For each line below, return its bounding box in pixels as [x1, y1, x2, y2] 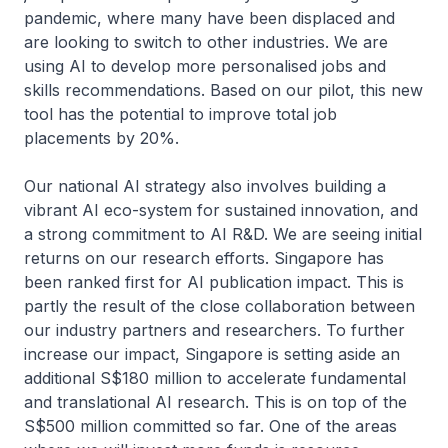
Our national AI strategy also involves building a [24, 176, 386, 197]
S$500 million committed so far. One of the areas [24, 416, 397, 437]
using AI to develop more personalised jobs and [24, 56, 386, 77]
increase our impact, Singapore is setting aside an [24, 344, 400, 365]
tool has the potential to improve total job [24, 104, 337, 125]
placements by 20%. [24, 128, 189, 149]
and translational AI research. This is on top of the [24, 392, 407, 413]
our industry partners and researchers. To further [24, 320, 405, 341]
